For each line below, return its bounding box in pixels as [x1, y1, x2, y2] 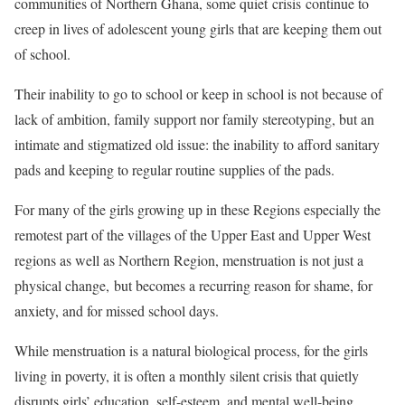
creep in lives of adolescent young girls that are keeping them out [14, 19, 381, 38]
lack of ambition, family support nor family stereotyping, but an [14, 109, 374, 128]
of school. [14, 44, 75, 63]
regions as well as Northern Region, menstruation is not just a [14, 250, 363, 269]
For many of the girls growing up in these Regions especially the [14, 200, 381, 219]
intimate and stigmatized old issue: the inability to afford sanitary [14, 135, 380, 154]
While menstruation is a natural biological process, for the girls [14, 341, 368, 360]
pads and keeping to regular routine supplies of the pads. [14, 160, 339, 179]
